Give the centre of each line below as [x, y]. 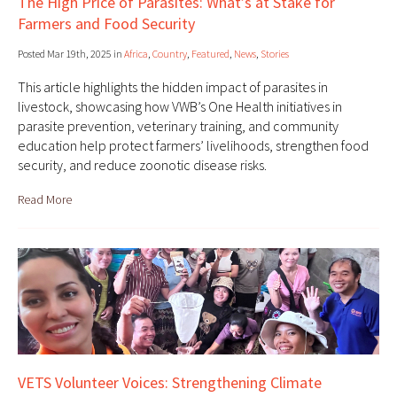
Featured [210, 54]
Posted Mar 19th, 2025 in [71, 54]
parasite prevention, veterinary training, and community [178, 126]
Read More [45, 200]
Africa [136, 54]
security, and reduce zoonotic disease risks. [142, 165]
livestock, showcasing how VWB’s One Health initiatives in [180, 107]
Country [170, 54]
